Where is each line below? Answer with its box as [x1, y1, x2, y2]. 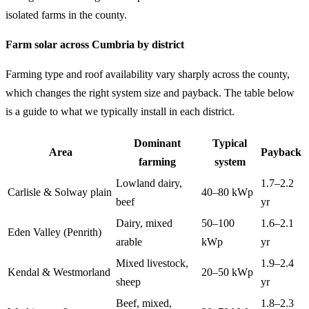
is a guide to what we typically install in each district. [6, 106, 235, 117]
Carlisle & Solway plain [8, 186, 112, 198]
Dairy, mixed [116, 217, 172, 229]
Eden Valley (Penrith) [8, 226, 101, 238]
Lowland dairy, [116, 177, 182, 189]
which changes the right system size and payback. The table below [6, 87, 295, 99]
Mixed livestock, [116, 257, 188, 269]
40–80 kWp [201, 186, 253, 198]
